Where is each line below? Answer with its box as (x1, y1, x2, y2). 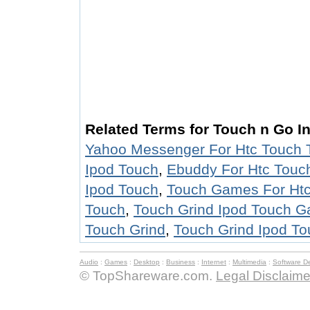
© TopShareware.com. (80, 268, 216, 283)
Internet (201, 258, 226, 266)
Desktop (134, 258, 160, 266)
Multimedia (232, 258, 266, 266)
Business (166, 258, 195, 266)
